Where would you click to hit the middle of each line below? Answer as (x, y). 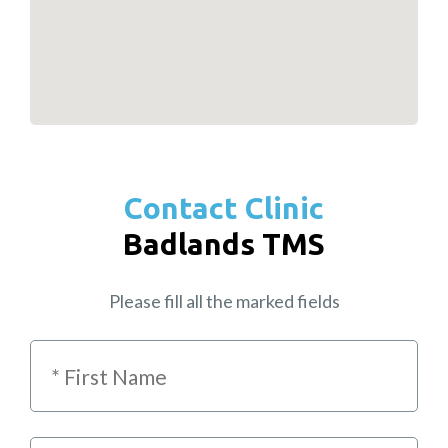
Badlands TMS (224, 244)
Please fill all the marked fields (224, 301)
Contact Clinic (224, 208)
